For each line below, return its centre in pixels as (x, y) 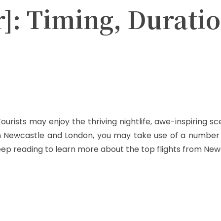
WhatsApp (119, 74)
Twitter (11, 74)
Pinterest (63, 74)
